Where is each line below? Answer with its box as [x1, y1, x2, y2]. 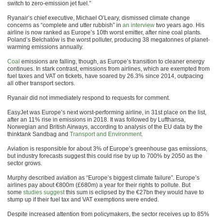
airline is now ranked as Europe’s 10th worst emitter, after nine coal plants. [7, 29, 201, 36]
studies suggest [23, 189, 64, 196]
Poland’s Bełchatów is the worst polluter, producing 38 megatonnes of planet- [7, 36, 210, 43]
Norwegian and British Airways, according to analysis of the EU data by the [7, 124, 202, 130]
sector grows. [7, 160, 42, 167]
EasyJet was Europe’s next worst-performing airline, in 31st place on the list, [7, 109, 206, 116]
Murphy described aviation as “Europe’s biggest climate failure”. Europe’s [7, 174, 200, 181]
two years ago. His [155, 22, 204, 29]
